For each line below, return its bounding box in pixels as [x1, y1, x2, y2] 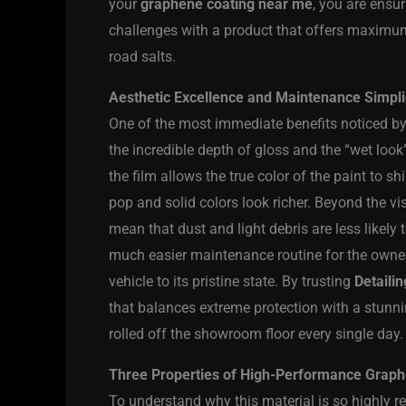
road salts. [109, 48, 176, 66]
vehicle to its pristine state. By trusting [109, 273, 354, 291]
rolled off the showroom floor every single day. [109, 325, 403, 343]
